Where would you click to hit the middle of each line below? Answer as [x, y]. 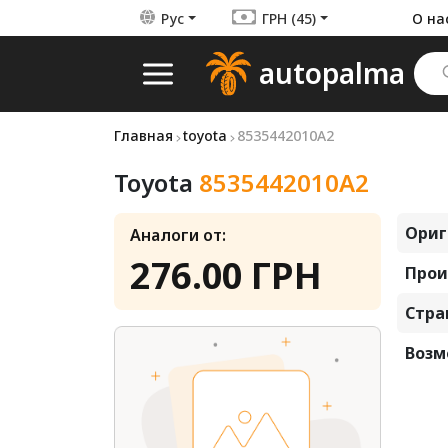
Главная [143, 135]
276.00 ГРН [226, 275]
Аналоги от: [178, 235]
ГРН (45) [288, 18]
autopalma [332, 73]
